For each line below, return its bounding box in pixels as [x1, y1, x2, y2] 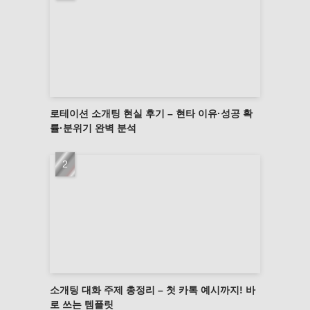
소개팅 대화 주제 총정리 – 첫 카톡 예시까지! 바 [50, 284, 255, 295]
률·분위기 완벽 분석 [50, 122, 136, 134]
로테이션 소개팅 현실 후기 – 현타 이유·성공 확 [50, 107, 253, 119]
